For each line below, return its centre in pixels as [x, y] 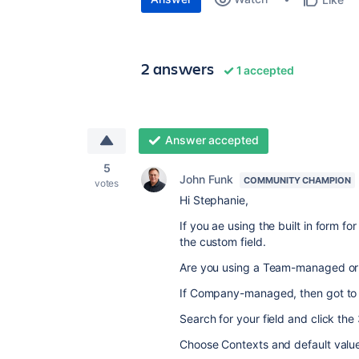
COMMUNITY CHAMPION [297, 180]
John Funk [207, 179]
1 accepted [264, 70]
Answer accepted [212, 140]
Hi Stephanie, [214, 200]
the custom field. [224, 242]
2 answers [178, 69]
